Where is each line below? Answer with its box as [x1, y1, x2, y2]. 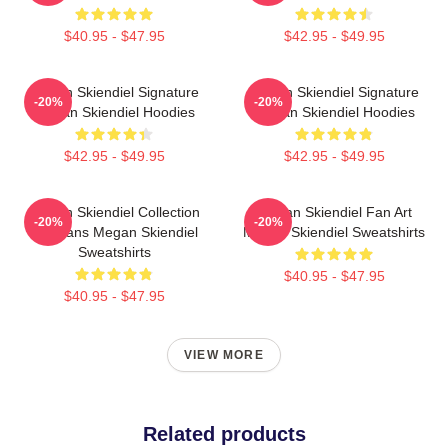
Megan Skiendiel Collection [28, 204, 200, 221]
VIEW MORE [184, 348, 264, 363]
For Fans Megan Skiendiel [30, 224, 198, 241]
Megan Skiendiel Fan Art [256, 204, 412, 221]
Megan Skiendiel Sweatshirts [243, 224, 425, 241]
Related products [142, 423, 306, 446]
